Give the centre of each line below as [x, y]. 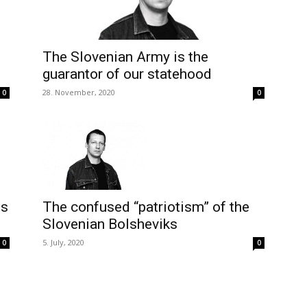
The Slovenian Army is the [125, 57]
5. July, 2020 [63, 243]
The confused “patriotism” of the [146, 207]
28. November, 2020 [79, 92]
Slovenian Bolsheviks [110, 224]
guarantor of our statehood [127, 74]
